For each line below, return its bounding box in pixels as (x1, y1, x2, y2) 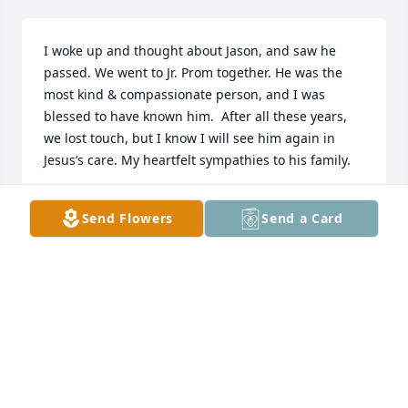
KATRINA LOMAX (44, 193, 149, 211)
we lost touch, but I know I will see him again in (44, 129, 335, 148)
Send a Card (261, 209, 343, 227)
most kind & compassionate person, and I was (44, 86, 325, 104)
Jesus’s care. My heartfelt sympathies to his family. (44, 151, 351, 169)
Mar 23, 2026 (44, 319, 123, 337)
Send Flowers (81, 209, 174, 227)
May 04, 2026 (44, 211, 124, 229)
